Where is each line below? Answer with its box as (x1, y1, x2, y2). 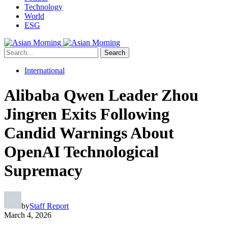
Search (104, 49, 125, 56)
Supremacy (4, 161, 82, 180)
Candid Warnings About (4, 124, 174, 142)
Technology (24, 3, 63, 11)
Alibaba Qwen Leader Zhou (4, 86, 198, 105)
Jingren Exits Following (4, 105, 169, 124)
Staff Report (30, 201, 69, 210)
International (24, 66, 65, 75)
